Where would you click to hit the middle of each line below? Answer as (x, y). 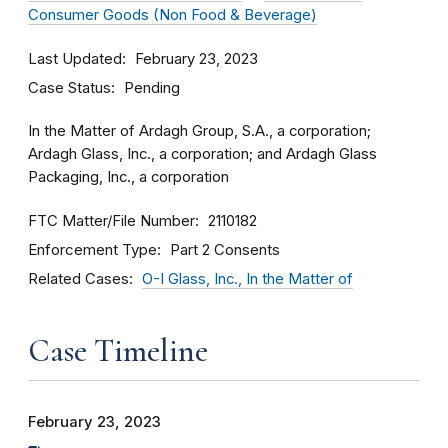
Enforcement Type (92, 249)
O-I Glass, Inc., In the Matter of (247, 279)
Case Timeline (118, 350)
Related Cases (78, 278)
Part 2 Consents (225, 250)
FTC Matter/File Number (111, 220)
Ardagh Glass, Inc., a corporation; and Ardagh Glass (202, 154)
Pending (152, 88)
